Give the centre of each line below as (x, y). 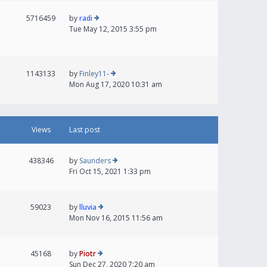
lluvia (88, 207)
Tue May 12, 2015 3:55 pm (113, 29)
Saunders (95, 161)
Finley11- (94, 74)
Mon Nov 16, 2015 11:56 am (116, 218)
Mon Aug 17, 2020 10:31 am (116, 84)
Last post (85, 130)
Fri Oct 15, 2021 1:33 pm (110, 171)
